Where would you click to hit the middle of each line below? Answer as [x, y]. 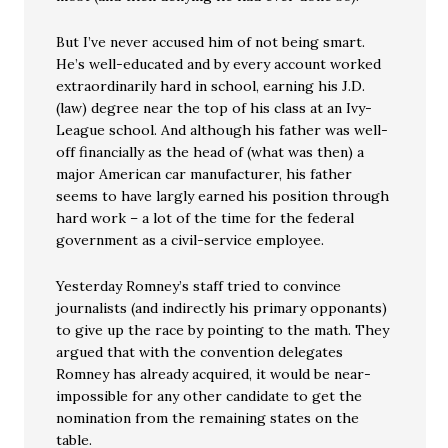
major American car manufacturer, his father [204, 174]
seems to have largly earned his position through [223, 196]
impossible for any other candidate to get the [209, 396]
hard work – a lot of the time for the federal [205, 218]
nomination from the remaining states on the [208, 418]
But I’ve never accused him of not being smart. [211, 42]
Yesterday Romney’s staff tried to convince [199, 286]
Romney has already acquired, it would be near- [214, 374]
